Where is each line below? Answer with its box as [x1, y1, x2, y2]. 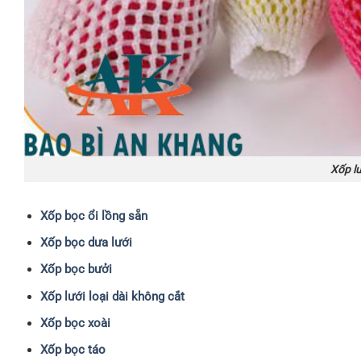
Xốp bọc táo [39, 342, 106, 357]
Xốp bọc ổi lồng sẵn [39, 209, 147, 224]
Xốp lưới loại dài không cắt [39, 288, 185, 304]
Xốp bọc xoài [39, 315, 110, 330]
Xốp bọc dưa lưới [39, 235, 132, 251]
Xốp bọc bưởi [39, 262, 112, 277]
